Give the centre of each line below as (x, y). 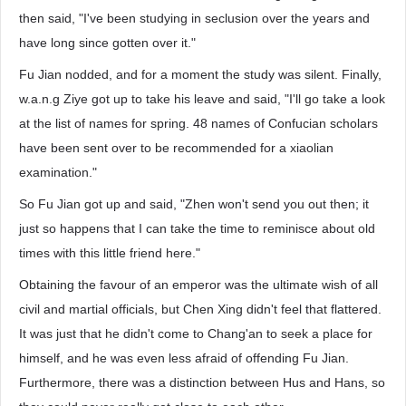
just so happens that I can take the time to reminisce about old (197, 228)
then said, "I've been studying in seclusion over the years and (194, 18)
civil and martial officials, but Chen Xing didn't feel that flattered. (200, 309)
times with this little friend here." (110, 253)
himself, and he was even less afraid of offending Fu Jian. (184, 358)
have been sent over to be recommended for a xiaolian (176, 148)
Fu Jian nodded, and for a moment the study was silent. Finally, (200, 74)
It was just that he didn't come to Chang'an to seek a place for (196, 333)
